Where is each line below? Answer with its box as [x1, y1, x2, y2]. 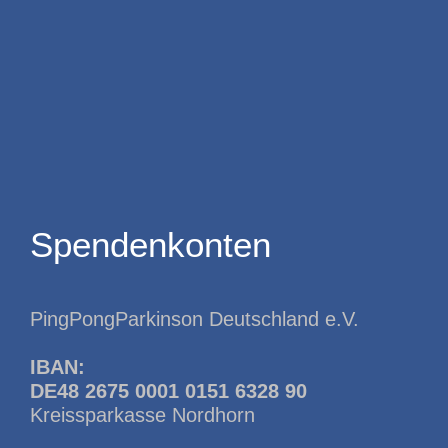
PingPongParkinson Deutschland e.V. [30, 307, 360, 330]
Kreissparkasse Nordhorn [30, 403, 256, 426]
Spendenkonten [30, 224, 272, 264]
